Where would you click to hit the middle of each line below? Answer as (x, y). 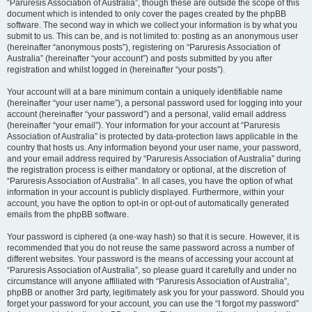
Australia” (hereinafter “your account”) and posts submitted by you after (140, 58)
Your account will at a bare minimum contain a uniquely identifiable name (145, 92)
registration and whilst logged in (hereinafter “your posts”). (116, 70)
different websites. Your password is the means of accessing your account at (150, 259)
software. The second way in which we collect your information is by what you (152, 25)
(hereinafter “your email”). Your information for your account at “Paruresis (143, 125)
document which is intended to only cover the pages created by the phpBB (147, 14)
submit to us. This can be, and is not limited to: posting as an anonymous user (153, 36)
